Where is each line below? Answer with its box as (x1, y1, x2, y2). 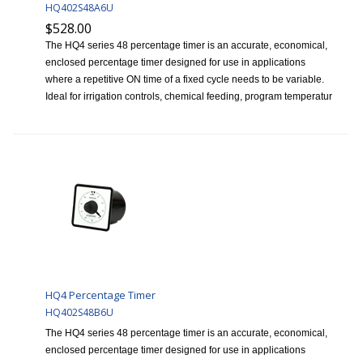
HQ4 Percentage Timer (45, 288, 156, 303)
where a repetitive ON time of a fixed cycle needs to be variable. (45, 74, 324, 86)
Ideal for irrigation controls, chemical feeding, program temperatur (45, 91, 332, 103)
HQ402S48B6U (45, 305, 113, 320)
